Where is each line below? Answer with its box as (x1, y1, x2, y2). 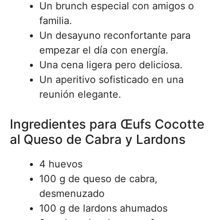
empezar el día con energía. (39, 44, 168, 56)
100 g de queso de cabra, (39, 173, 158, 185)
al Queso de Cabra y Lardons (10, 132, 186, 147)
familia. (39, 15, 72, 27)
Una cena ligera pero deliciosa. (39, 59, 183, 71)
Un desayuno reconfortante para (39, 29, 191, 41)
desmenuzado (39, 188, 105, 199)
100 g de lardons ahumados (39, 202, 167, 214)
